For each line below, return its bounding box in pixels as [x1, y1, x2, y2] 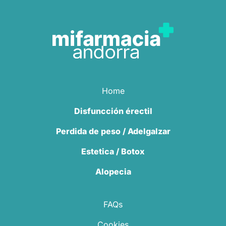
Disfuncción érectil [74, 106, 152, 117]
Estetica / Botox [81, 146, 145, 157]
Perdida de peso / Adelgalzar [55, 126, 171, 137]
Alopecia [95, 166, 131, 177]
